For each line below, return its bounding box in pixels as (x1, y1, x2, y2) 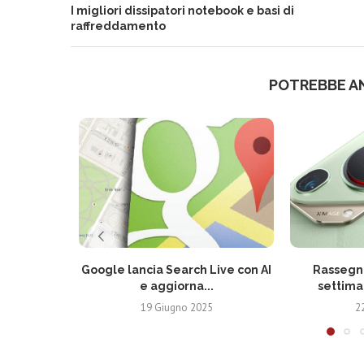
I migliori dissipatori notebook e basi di (71, 4, 294, 17)
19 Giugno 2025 (140, 301, 213, 314)
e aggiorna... (139, 279, 214, 292)
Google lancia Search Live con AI (81, 263, 271, 276)
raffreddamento (71, 19, 166, 32)
